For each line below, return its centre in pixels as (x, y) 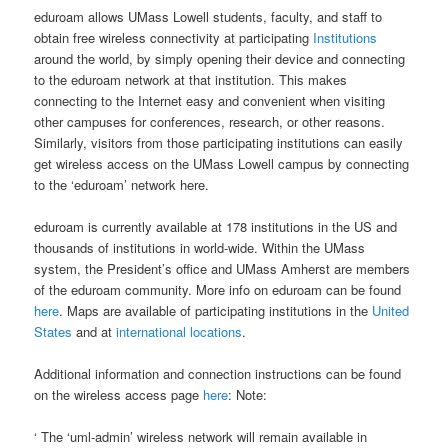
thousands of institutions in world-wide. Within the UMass (200, 248)
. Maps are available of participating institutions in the (216, 311)
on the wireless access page (119, 395)
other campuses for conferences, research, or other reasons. (210, 121)
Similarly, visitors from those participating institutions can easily (219, 142)
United (391, 311)
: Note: (248, 395)
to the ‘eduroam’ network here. (122, 184)
